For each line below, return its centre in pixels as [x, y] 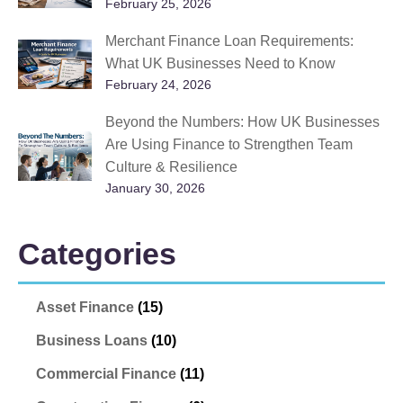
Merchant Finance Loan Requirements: [229, 41]
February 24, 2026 [158, 85]
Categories [97, 253]
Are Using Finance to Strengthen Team [228, 144]
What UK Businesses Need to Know [220, 64]
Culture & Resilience [171, 166]
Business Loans [92, 340]
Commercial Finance [106, 373]
